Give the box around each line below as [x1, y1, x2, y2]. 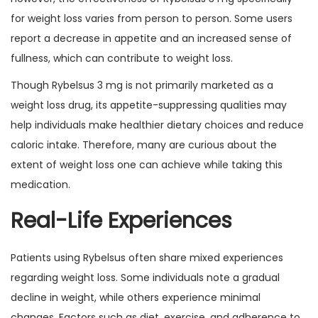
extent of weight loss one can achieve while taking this [11, 158, 283, 172]
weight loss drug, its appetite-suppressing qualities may [11, 98, 287, 112]
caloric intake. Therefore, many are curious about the [11, 138, 277, 152]
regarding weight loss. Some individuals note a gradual [11, 270, 280, 285]
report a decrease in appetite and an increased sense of [11, 31, 292, 45]
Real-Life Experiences [11, 206, 232, 236]
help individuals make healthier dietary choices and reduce [11, 118, 304, 132]
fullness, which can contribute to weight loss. [11, 51, 233, 65]
